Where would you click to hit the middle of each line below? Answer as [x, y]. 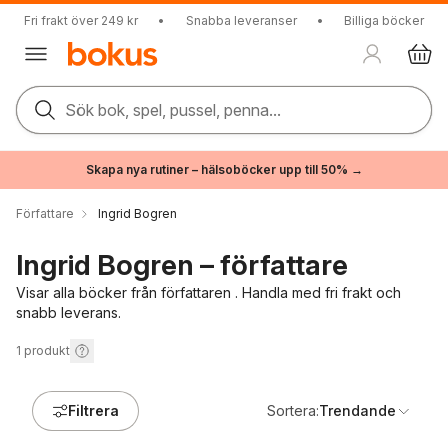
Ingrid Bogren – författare [182, 265]
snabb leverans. [68, 312]
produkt [47, 350]
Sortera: [293, 410]
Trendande [357, 410]
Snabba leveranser [241, 20]
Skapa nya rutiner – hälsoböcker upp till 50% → [224, 169]
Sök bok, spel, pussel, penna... [173, 110]
